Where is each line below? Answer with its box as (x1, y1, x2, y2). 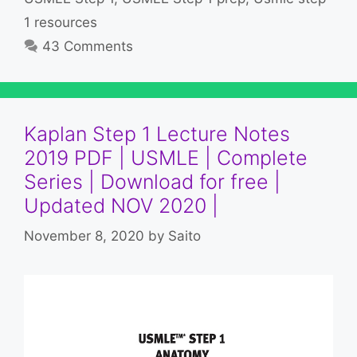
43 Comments (42, 37, 134, 54)
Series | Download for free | (24, 169, 280, 194)
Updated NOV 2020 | (24, 193, 218, 218)
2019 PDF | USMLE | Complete (24, 145, 308, 170)
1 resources (24, 14, 97, 30)
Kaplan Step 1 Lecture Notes (24, 121, 290, 146)
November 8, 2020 (24, 228, 144, 245)
